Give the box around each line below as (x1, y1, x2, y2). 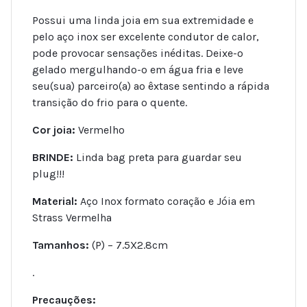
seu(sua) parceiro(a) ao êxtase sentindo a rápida (32, 79, 269, 93)
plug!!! (32, 167, 64, 181)
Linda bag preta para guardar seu (73, 151, 242, 164)
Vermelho (75, 123, 125, 137)
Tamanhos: (32, 238, 89, 252)
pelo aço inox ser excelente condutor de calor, (32, 30, 259, 44)
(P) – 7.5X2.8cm (89, 238, 168, 252)
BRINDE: (32, 151, 73, 164)
